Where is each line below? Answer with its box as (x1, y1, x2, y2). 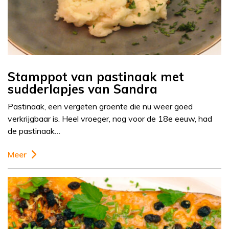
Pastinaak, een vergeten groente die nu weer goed (8, 101, 193, 112)
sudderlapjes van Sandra (8, 81, 157, 97)
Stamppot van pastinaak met (8, 69, 184, 85)
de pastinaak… (8, 126, 60, 136)
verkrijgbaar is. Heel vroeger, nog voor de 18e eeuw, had (8, 113, 212, 124)
